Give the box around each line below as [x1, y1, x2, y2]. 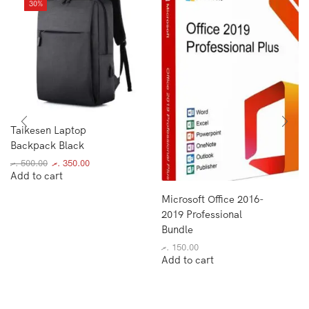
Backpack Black [10, 138, 84, 152]
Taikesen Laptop [10, 123, 86, 137]
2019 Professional [161, 207, 242, 221]
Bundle [161, 222, 193, 236]
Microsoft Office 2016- [161, 192, 264, 206]
